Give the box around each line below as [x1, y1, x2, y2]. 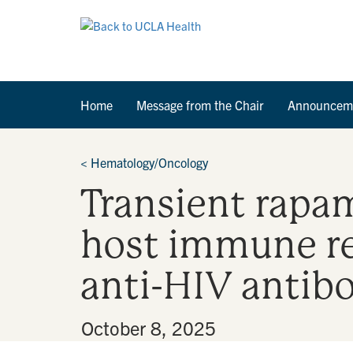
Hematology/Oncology [91, 154, 208, 170]
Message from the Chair [136, 97, 264, 113]
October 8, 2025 [81, 316, 216, 340]
